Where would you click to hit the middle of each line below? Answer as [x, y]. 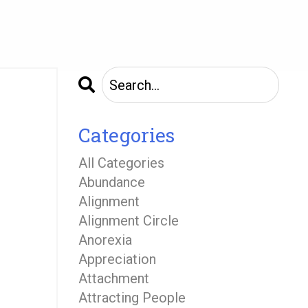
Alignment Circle [128, 221]
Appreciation [117, 259]
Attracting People [132, 298]
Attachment [113, 278]
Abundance [111, 182]
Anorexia [105, 240]
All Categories [121, 163]
